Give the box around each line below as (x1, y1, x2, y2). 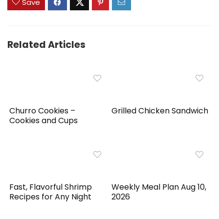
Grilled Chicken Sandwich (111, 105, 209, 117)
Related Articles (7, 38, 86, 52)
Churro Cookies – (9, 105, 76, 117)
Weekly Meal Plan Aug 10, (111, 181, 207, 193)
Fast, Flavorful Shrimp (9, 181, 92, 193)
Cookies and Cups (9, 115, 78, 127)
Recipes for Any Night (9, 191, 92, 203)
